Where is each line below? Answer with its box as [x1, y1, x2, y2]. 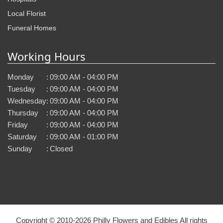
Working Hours [7, 48, 86, 64]
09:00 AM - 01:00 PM [50, 132, 118, 141]
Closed [50, 144, 73, 153]
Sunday [7, 144, 32, 153]
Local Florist [7, 9, 46, 17]
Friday [7, 120, 28, 129]
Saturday [7, 132, 37, 141]
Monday [7, 72, 34, 81]
